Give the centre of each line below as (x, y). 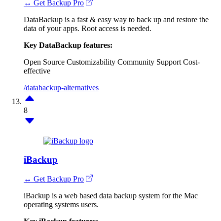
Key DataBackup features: (68, 45)
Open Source (44, 62)
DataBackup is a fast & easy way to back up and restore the (116, 19)
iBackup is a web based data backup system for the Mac (111, 195)
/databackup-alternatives (61, 87)
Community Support (149, 62)
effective (37, 71)
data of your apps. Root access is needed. (88, 28)
